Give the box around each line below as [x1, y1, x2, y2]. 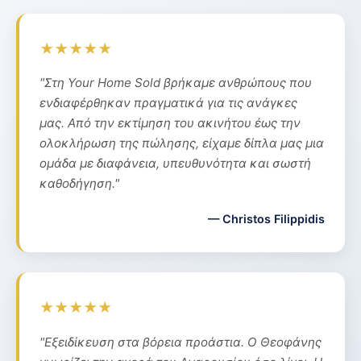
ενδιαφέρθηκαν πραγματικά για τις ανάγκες [39, 95, 297, 111]
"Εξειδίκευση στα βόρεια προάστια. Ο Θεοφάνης [39, 334, 322, 350]
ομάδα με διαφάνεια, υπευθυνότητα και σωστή [39, 156, 311, 172]
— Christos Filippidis [208, 212, 325, 226]
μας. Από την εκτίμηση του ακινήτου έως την [39, 115, 301, 131]
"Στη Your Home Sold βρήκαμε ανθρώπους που [39, 75, 312, 91]
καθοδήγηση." [39, 176, 119, 192]
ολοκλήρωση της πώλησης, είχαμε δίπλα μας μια [39, 135, 324, 151]
